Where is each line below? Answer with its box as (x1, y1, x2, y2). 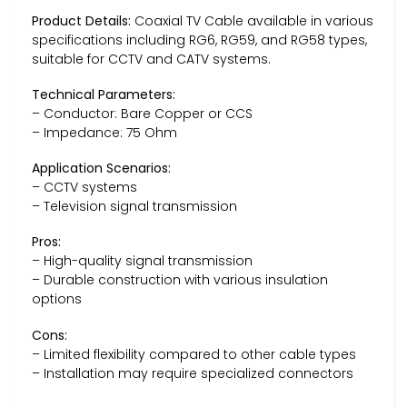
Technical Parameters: (32, 84, 175, 104)
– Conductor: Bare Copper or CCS (32, 104, 253, 123)
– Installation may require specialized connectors (32, 363, 353, 382)
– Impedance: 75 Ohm (32, 123, 177, 142)
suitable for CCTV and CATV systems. (32, 49, 271, 68)
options (32, 290, 82, 309)
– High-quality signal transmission (32, 252, 253, 271)
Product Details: (32, 11, 131, 30)
